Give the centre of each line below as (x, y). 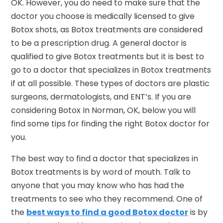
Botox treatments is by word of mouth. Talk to (101, 172)
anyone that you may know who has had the (98, 185)
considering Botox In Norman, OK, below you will (104, 110)
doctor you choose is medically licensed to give (103, 16)
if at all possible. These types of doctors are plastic (111, 83)
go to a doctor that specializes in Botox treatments (111, 70)
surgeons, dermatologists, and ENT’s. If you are (101, 97)
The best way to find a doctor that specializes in (105, 158)
